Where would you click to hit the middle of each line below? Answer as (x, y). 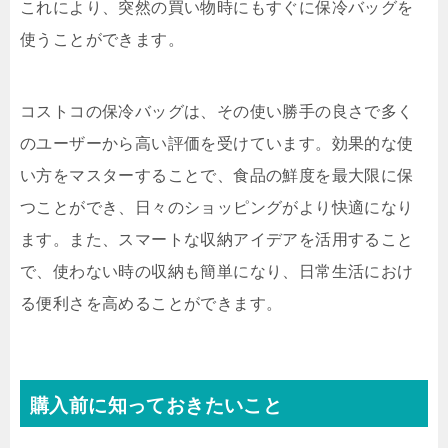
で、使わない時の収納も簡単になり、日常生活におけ (217, 271)
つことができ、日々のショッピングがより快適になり (217, 207)
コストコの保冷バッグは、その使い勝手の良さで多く (217, 111)
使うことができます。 (102, 39)
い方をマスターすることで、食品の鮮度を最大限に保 (217, 175)
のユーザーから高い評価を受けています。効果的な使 (217, 143)
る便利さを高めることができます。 (151, 303)
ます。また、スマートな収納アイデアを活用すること (217, 239)
